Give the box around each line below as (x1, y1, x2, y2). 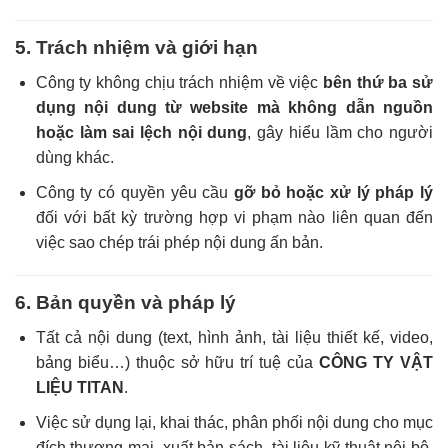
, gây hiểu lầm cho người (247, 124, 434, 142)
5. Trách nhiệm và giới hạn (15, 37, 258, 59)
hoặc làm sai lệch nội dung (35, 124, 248, 142)
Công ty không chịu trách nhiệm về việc (35, 74, 324, 92)
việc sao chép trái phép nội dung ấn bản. (35, 233, 323, 251)
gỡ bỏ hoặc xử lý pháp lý (233, 183, 434, 201)
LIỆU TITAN (35, 379, 124, 397)
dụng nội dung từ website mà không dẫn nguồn (35, 99, 433, 117)
